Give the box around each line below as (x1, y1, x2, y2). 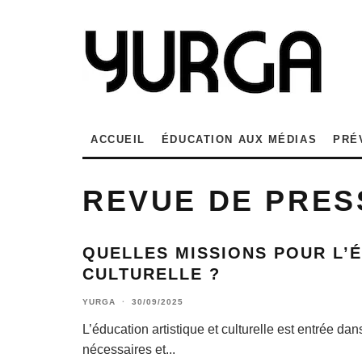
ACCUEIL (90, 133, 145, 145)
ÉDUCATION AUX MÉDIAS (161, 133, 318, 145)
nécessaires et (82, 343, 166, 356)
